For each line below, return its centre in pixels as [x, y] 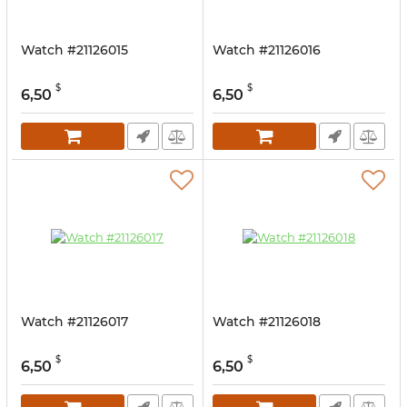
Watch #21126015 [74, 50]
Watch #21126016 [267, 50]
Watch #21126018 [267, 322]
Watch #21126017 [74, 322]
